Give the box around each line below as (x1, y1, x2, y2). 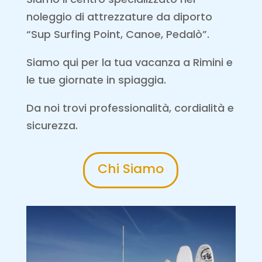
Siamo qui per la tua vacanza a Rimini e (26, 55, 233, 70)
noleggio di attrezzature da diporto (26, 9, 212, 25)
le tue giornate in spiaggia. (26, 73, 166, 88)
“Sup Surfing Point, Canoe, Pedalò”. (26, 27, 209, 42)
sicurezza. (26, 118, 78, 133)
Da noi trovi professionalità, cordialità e (26, 101, 234, 116)
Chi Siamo (98, 159, 164, 178)
